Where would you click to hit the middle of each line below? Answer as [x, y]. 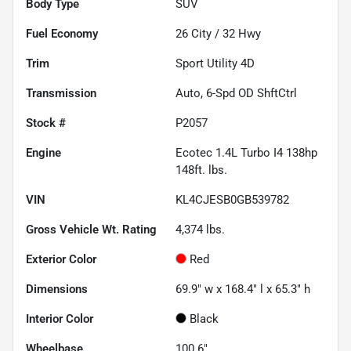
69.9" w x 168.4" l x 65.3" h [243, 289]
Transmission [61, 93]
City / [205, 33]
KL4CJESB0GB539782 [232, 199]
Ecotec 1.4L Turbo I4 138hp [246, 152]
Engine [43, 152]
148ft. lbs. [201, 170]
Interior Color [60, 318]
